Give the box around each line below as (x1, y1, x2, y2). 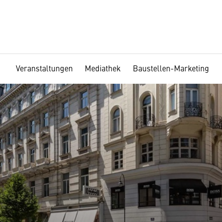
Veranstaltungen (16, 62, 73, 73)
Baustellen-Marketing (133, 62, 209, 73)
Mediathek (85, 62, 121, 73)
